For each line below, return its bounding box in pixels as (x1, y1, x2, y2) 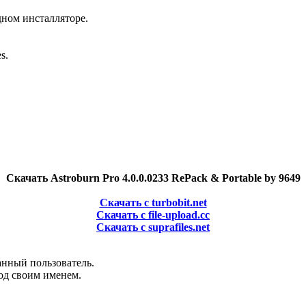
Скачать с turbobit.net (99, 196, 207, 208)
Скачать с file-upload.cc (96, 208, 210, 221)
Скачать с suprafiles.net (96, 221, 210, 233)
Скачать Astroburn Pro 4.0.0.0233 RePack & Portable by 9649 (5, 171, 301, 184)
